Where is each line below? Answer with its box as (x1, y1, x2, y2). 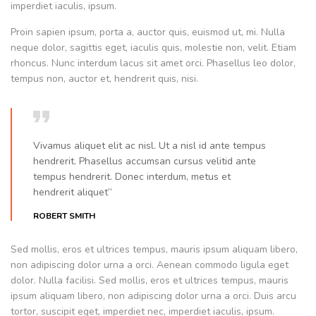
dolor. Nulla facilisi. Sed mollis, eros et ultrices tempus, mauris (11, 274, 288, 288)
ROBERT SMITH (33, 210, 95, 222)
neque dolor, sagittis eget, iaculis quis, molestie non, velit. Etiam (11, 41, 296, 55)
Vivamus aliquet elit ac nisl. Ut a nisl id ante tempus (33, 139, 266, 153)
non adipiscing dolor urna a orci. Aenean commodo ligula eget (11, 258, 288, 272)
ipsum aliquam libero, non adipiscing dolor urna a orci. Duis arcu (11, 289, 296, 303)
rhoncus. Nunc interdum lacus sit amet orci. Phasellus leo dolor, (11, 56, 296, 71)
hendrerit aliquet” (33, 186, 112, 200)
